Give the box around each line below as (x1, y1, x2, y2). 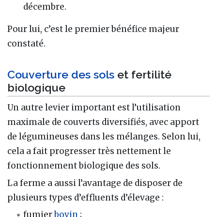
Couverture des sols (7, 68, 114, 81)
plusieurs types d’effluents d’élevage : (7, 192, 164, 203)
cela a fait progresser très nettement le (7, 146, 171, 157)
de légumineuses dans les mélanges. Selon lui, (7, 131, 201, 142)
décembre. (23, 1, 67, 12)
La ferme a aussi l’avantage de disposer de (7, 177, 183, 188)
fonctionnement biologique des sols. (7, 160, 160, 171)
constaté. (7, 38, 46, 49)
